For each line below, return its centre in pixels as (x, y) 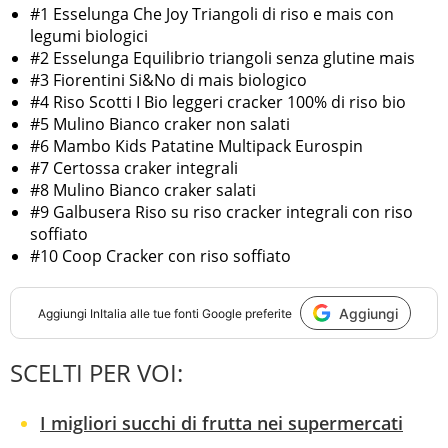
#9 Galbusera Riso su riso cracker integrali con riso (221, 212)
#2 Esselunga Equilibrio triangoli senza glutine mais (222, 58)
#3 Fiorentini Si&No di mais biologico (168, 80)
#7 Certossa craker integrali (134, 168)
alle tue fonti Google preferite (209, 313)
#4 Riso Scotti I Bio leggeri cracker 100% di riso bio (218, 102)
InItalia (108, 313)
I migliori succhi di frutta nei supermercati (221, 423)
